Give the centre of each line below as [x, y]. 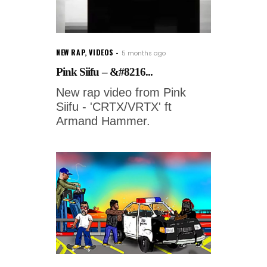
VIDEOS [102, 52]
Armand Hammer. [103, 121]
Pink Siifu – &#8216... [105, 72]
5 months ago [144, 54]
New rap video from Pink [121, 93]
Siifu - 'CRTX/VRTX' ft [114, 107]
